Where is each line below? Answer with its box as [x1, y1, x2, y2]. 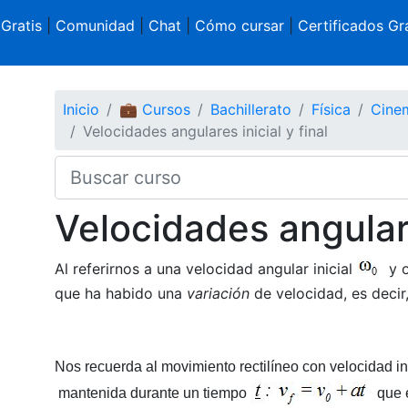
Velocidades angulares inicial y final [82, 121, 328, 140]
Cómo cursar [194, 16, 284, 35]
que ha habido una [54, 283, 187, 302]
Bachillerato [209, 99, 291, 118]
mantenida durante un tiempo [54, 384, 250, 401]
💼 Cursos [118, 99, 190, 118]
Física [311, 99, 351, 118]
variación [186, 283, 254, 302]
